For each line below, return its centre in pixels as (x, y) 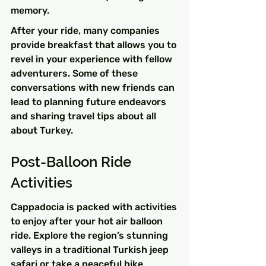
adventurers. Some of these (75, 74)
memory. (30, 11)
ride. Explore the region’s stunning (91, 236)
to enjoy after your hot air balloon (88, 221)
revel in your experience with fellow (93, 59)
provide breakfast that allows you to (95, 45)
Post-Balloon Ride (73, 161)
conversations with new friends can (94, 88)
